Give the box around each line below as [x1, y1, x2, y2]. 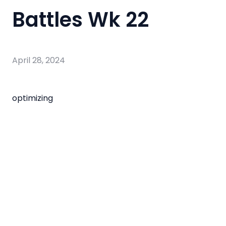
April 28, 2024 [12, 54, 65, 66]
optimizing [12, 92, 53, 104]
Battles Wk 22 [12, 6, 149, 34]
